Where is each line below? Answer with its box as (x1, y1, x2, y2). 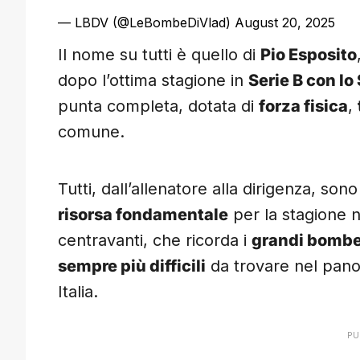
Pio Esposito (260, 45, 357, 65)
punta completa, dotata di (58, 96, 259, 117)
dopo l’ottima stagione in (58, 71, 248, 91)
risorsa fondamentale (58, 205, 228, 225)
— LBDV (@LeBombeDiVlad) (58, 14, 235, 31)
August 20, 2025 (235, 14, 335, 31)
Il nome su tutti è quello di (58, 45, 260, 65)
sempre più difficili (58, 256, 206, 276)
